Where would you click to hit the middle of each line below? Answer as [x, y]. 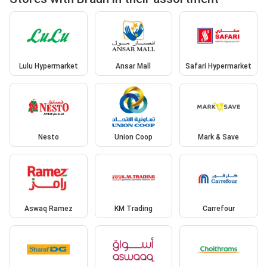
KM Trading [133, 208]
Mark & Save [219, 137]
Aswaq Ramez [48, 208]
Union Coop [133, 137]
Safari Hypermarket [219, 66]
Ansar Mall [133, 66]
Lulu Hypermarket [48, 66]
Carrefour [218, 208]
